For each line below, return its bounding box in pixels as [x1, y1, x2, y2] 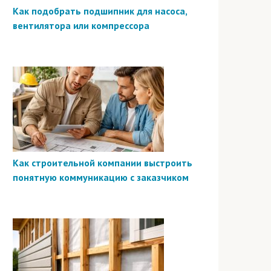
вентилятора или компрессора [13, 19, 149, 31]
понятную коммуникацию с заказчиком [13, 171, 189, 183]
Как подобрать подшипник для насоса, [13, 4, 187, 17]
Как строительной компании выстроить [13, 156, 192, 169]
